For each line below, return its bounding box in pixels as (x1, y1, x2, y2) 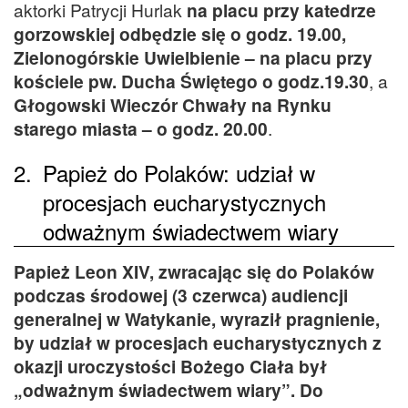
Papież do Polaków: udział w (43, 157, 315, 189)
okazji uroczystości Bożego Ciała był (14, 353, 327, 380)
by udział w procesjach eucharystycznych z (14, 330, 382, 356)
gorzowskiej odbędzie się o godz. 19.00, (14, 21, 346, 47)
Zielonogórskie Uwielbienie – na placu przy (14, 45, 372, 71)
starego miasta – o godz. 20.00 (14, 116, 268, 142)
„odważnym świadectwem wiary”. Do (14, 377, 323, 403)
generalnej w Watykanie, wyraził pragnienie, (14, 306, 380, 332)
